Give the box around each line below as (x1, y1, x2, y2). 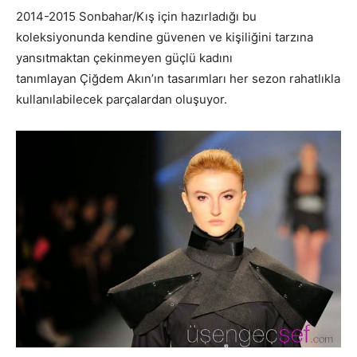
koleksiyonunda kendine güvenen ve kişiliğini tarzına (16, 29, 313, 45)
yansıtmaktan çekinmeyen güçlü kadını (16, 50, 233, 66)
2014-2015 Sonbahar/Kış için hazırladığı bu (16, 9, 257, 25)
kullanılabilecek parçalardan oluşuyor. (16, 92, 227, 108)
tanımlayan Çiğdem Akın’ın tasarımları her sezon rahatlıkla (16, 71, 340, 87)
